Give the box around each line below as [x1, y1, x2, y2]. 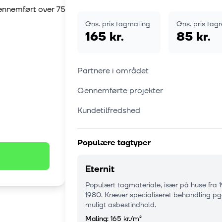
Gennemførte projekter [77, 85, 163, 97]
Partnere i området [77, 65, 149, 77]
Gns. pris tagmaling [85, 19, 150, 29]
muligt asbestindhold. [85, 200, 156, 210]
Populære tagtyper [77, 137, 151, 149]
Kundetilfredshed [77, 105, 140, 116]
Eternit [85, 163, 114, 176]
